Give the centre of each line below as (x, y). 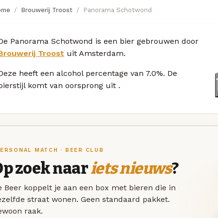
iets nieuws (131, 169)
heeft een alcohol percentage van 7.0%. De (98, 73)
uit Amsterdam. (95, 53)
